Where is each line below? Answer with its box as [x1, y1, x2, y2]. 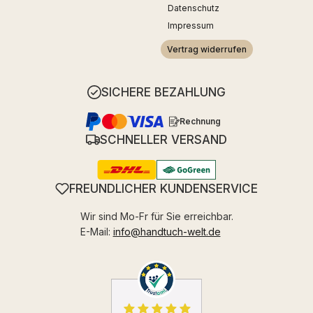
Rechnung [179, 115, 221, 126]
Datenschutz [168, 2, 219, 13]
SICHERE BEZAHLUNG [101, 85, 226, 99]
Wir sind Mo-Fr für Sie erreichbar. [80, 210, 233, 222]
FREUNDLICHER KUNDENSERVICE [69, 181, 258, 196]
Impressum [168, 20, 214, 31]
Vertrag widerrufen [167, 44, 247, 55]
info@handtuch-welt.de [112, 225, 221, 238]
